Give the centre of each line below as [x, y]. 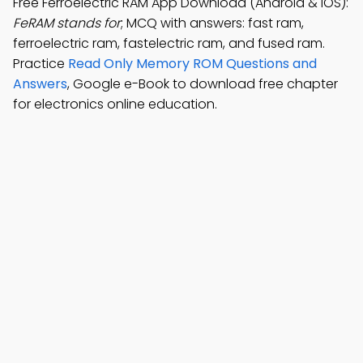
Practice [41, 64]
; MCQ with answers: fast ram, [212, 23]
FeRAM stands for [67, 23]
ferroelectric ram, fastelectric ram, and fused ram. [169, 43]
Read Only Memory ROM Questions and [192, 64]
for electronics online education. [115, 104]
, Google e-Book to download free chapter [203, 84]
